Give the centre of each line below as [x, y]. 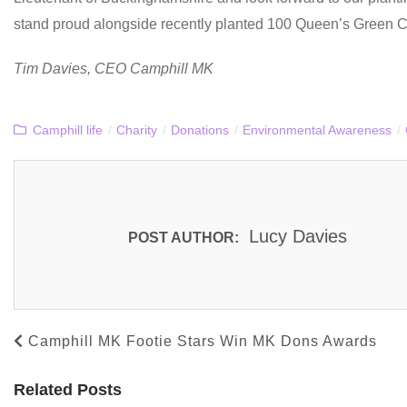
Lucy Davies [295, 237]
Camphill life [68, 130]
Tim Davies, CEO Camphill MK [114, 69]
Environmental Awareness [317, 130]
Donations [200, 130]
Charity [137, 130]
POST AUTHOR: [184, 238]
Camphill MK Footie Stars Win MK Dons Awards [203, 342]
